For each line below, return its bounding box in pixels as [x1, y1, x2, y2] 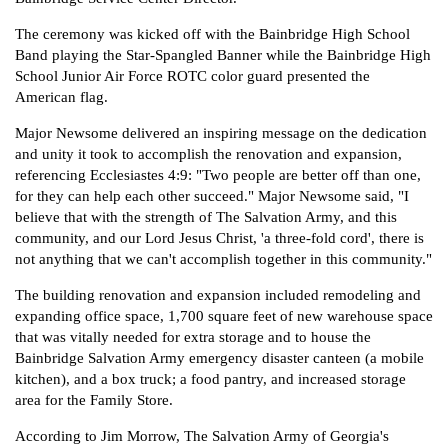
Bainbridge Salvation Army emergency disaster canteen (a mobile [15, 350, 424, 366]
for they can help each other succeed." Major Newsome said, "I [15, 188, 409, 204]
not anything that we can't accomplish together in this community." [15, 251, 432, 267]
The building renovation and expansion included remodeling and [15, 287, 421, 303]
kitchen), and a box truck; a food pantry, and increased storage [15, 371, 406, 387]
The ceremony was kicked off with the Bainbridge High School [15, 26, 410, 42]
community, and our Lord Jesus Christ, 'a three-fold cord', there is [15, 230, 424, 246]
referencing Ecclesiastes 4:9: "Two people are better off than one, [15, 167, 421, 183]
